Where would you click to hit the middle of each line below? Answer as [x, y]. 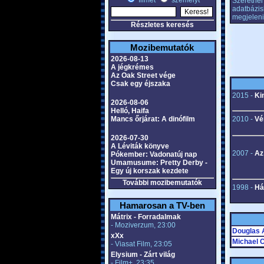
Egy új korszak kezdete [149, 171]
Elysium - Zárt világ [143, 255]
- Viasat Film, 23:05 [141, 244]
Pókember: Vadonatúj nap [154, 154]
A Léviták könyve [140, 146]
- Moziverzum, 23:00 [143, 225]
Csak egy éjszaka [140, 84]
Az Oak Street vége [143, 75]
